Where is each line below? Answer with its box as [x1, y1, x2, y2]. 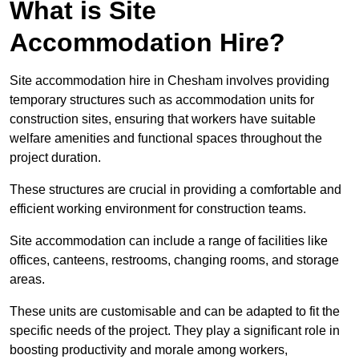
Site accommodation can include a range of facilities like [10, 234, 328, 248]
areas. [10, 272, 45, 287]
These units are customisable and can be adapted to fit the [10, 305, 340, 319]
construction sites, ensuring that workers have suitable [10, 112, 316, 127]
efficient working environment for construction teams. [10, 202, 306, 216]
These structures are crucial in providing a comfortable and [10, 183, 341, 197]
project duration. [10, 151, 101, 165]
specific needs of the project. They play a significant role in [10, 324, 340, 338]
